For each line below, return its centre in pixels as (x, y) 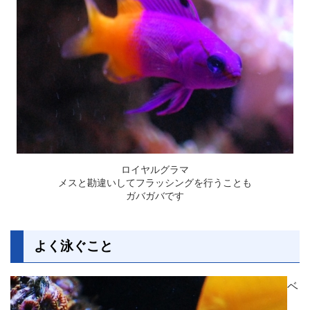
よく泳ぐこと (73, 246)
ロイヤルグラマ (155, 169)
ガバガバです (155, 195)
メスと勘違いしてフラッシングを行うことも (155, 182)
